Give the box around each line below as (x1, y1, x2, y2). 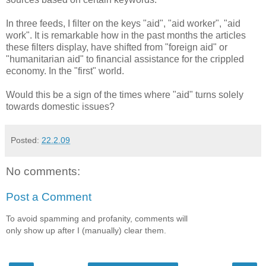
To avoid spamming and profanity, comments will (6, 213, 188, 223)
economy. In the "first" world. (6, 65, 124, 76)
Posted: (11, 135, 42, 145)
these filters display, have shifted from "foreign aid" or (6, 42, 227, 52)
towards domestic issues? (6, 101, 115, 112)
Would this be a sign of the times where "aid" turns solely (6, 89, 243, 100)
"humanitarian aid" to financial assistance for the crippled (6, 53, 244, 64)
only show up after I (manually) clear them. (6, 225, 166, 235)
